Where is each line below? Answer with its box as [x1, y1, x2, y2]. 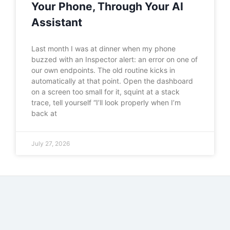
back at [31, 108, 57, 118]
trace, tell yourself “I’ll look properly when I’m [31, 98, 181, 107]
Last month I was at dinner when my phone [31, 44, 176, 53]
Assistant [31, 15, 83, 29]
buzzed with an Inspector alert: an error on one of [31, 54, 198, 64]
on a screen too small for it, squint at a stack [31, 87, 180, 96]
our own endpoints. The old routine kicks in [31, 65, 176, 74]
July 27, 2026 [31, 139, 70, 147]
